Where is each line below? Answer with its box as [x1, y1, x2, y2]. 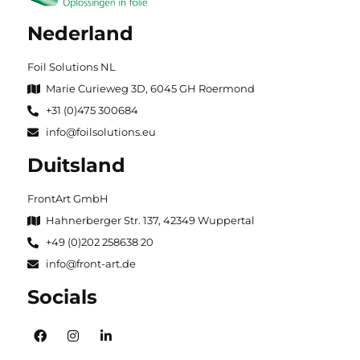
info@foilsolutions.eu [45, 125, 156, 139]
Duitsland [27, 153, 125, 178]
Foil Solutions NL [27, 60, 116, 74]
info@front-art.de [45, 257, 136, 271]
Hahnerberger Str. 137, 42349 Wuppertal [45, 214, 255, 227]
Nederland [27, 22, 133, 46]
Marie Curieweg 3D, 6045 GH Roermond [45, 82, 255, 96]
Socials [27, 285, 97, 309]
